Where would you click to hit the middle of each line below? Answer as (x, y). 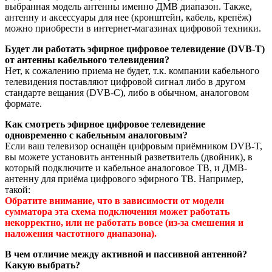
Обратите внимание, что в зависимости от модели (114, 201)
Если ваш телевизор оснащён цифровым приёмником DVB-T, (134, 146)
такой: (18, 190)
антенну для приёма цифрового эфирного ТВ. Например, (124, 179)
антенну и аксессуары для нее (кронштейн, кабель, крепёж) (128, 18)
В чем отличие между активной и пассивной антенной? (126, 254)
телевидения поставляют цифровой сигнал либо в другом (125, 82)
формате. (23, 104)
